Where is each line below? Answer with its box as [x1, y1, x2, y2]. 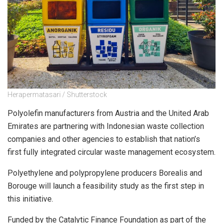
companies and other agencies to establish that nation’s [7, 134, 200, 144]
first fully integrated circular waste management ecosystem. [7, 147, 216, 157]
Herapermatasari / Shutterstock [7, 90, 107, 99]
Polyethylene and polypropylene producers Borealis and [7, 168, 202, 178]
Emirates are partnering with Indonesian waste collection [7, 121, 204, 131]
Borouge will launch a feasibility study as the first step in [7, 181, 204, 191]
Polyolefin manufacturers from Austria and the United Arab [7, 108, 209, 118]
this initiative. [7, 194, 55, 204]
